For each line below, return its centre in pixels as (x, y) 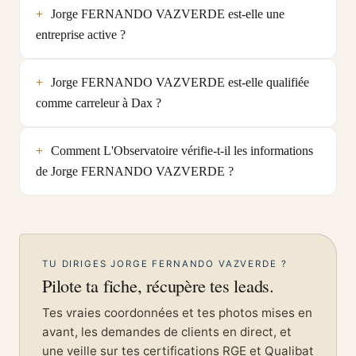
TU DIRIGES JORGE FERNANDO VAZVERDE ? (165, 263)
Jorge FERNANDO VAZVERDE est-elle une (167, 14)
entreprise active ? (81, 34)
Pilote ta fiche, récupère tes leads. (158, 285)
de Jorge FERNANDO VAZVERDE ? (135, 171)
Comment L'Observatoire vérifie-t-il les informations (182, 150)
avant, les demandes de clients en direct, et (167, 331)
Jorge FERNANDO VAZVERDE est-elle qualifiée (180, 82)
